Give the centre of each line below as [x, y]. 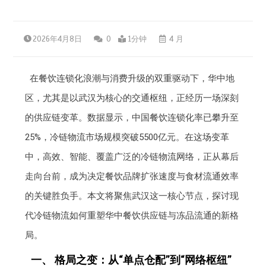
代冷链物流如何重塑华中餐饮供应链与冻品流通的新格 [132, 216]
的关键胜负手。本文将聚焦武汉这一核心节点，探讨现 [132, 196]
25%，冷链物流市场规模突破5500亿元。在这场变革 [127, 137]
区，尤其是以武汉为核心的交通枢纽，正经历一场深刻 [132, 98]
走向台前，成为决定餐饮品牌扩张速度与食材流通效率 [132, 177]
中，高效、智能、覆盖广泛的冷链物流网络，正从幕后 [132, 157]
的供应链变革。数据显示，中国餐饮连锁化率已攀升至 [132, 118]
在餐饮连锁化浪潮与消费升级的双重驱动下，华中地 [132, 79]
